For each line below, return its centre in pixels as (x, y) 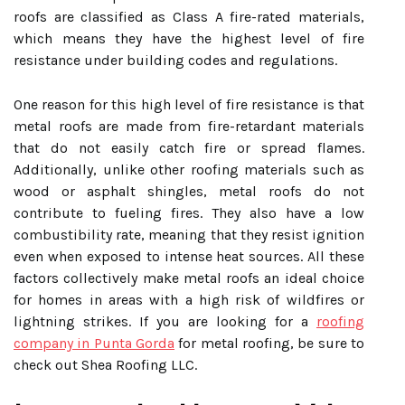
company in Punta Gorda (94, 343)
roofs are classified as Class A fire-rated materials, (189, 17)
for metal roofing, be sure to (269, 343)
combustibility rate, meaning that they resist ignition (189, 235)
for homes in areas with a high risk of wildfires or (189, 300)
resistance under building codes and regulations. (175, 60)
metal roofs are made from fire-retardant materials (189, 126)
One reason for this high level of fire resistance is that (189, 104)
